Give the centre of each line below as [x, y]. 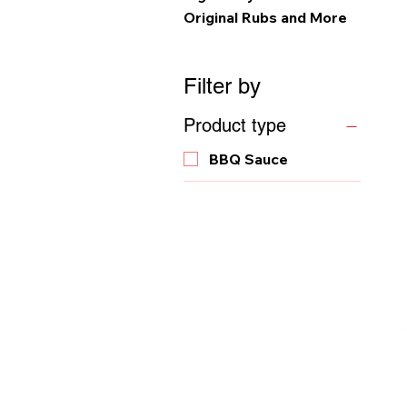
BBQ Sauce [248, 159]
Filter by [222, 86]
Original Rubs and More [265, 17]
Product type [235, 125]
